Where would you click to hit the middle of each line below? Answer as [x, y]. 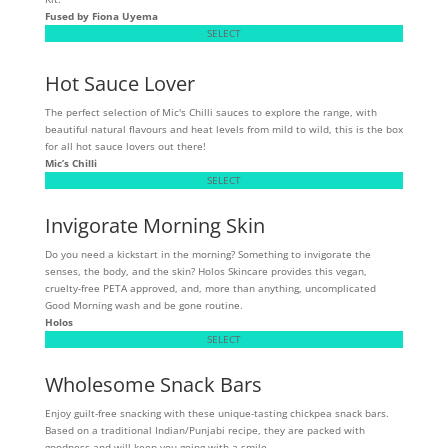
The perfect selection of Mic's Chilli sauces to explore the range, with [210, 111]
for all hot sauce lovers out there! [125, 145]
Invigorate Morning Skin [154, 225]
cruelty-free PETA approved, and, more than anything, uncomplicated [210, 287]
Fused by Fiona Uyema [101, 15]
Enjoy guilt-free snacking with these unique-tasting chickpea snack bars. [216, 412]
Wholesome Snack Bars [153, 384]
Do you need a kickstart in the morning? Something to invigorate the [207, 253]
